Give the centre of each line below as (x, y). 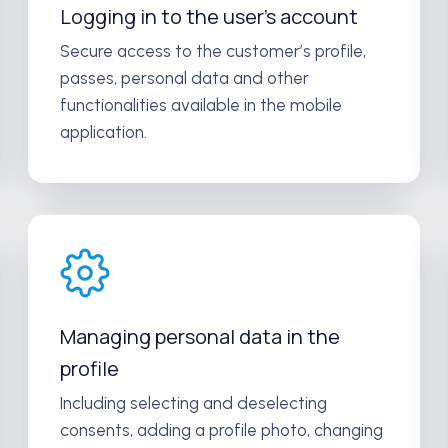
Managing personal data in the (199, 336)
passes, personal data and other (184, 78)
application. (103, 132)
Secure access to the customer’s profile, (212, 51)
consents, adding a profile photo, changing (221, 430)
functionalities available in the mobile (200, 105)
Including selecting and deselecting (193, 403)
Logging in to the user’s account (208, 16)
